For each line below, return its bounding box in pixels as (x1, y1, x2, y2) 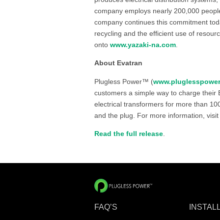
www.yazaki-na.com (110, 40, 176, 49)
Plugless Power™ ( (94, 77, 153, 85)
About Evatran (94, 59, 142, 67)
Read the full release (94, 130, 163, 138)
